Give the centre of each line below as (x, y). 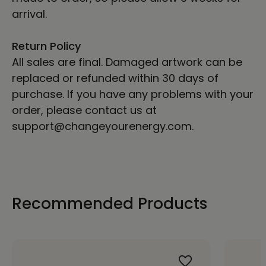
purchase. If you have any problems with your (133, 94)
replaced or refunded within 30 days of (115, 78)
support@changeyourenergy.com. (103, 126)
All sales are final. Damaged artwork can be (127, 62)
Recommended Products (110, 204)
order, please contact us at (84, 110)
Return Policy (46, 46)
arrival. (31, 14)
